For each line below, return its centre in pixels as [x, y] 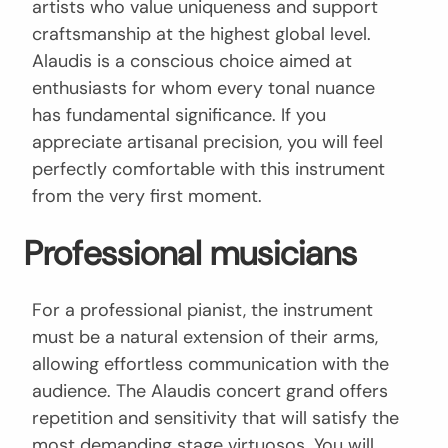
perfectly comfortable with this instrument [208, 169]
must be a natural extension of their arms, [205, 337]
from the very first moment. [147, 196]
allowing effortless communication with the [210, 364]
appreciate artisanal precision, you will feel [207, 142]
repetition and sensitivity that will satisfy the [215, 418]
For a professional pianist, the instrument [202, 310]
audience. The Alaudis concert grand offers [210, 391]
